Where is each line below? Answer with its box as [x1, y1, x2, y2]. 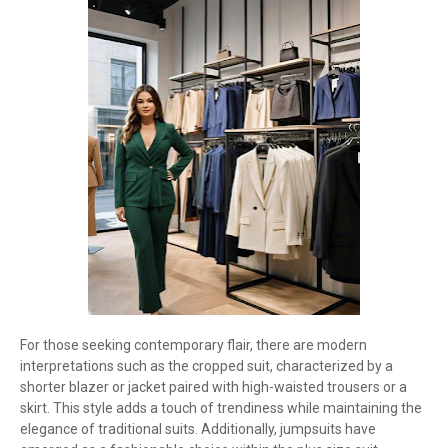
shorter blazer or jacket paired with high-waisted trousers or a [20, 379, 407, 395]
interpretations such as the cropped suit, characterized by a [20, 358, 393, 374]
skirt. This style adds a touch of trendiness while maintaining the [20, 400, 422, 416]
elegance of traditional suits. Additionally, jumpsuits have [20, 421, 376, 437]
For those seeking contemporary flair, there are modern [20, 337, 367, 353]
